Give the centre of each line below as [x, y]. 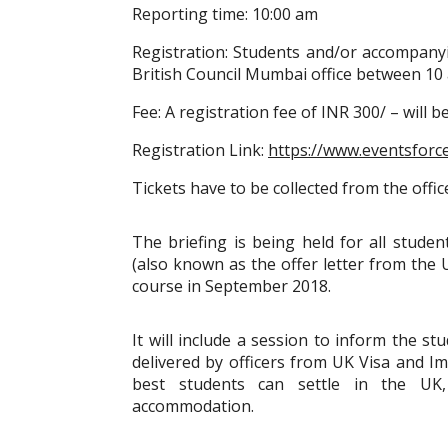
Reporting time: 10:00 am [225, 14]
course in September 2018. [231, 286]
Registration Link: [200, 150]
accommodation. [193, 406]
